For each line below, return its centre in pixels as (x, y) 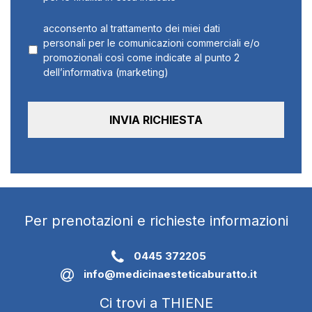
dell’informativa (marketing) (106, 72)
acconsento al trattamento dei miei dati (132, 29)
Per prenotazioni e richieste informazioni (156, 221)
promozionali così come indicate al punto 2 (141, 58)
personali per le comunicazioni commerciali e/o (151, 43)
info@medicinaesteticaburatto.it (170, 274)
